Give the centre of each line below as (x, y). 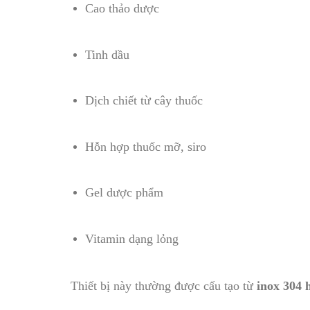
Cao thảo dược (122, 9)
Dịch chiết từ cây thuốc (144, 101)
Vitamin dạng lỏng (131, 238)
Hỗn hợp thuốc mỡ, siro (145, 146)
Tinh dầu (107, 54)
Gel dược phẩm (124, 193)
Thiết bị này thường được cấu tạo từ (164, 285)
